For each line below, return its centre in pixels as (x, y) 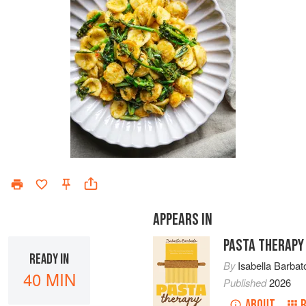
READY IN (49, 259)
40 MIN (49, 279)
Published (247, 282)
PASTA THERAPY (264, 246)
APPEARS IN (183, 220)
